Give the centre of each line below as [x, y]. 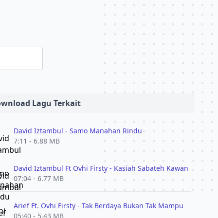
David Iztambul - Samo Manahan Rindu [78, 131]
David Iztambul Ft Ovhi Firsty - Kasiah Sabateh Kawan [101, 168]
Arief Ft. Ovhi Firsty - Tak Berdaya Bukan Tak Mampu [98, 206]
